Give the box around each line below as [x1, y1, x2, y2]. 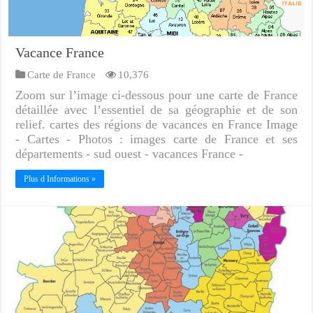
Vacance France [15, 44, 105, 60]
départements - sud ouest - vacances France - [15, 146, 244, 161]
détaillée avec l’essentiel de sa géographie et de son [15, 102, 298, 117]
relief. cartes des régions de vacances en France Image [15, 117, 298, 131]
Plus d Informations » [24, 173, 96, 184]
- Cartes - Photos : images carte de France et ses [15, 131, 298, 146]
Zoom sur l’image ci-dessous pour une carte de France [15, 87, 298, 102]
